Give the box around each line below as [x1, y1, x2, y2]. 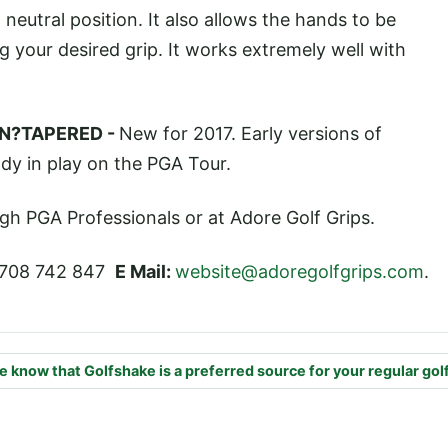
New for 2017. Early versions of [119, 122, 382, 144]
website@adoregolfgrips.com [175, 261, 424, 283]
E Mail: [115, 261, 175, 283]
